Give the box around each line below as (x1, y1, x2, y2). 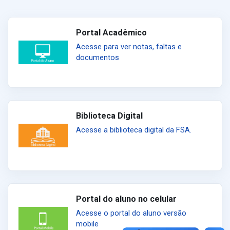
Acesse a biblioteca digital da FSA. (76, 125, 191, 135)
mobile (76, 219, 99, 229)
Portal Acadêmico (76, 28, 147, 38)
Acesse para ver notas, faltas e (76, 42, 182, 52)
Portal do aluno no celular (76, 194, 177, 204)
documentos (76, 53, 119, 63)
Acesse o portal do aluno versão (76, 208, 186, 218)
